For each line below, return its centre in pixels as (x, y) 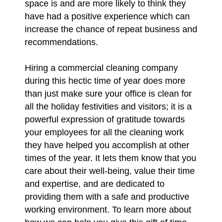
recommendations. (61, 42)
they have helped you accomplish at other (107, 145)
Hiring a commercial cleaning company (101, 68)
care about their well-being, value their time (110, 171)
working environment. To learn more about (108, 209)
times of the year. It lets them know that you (111, 158)
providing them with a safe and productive (107, 196)
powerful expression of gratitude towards (105, 119)
